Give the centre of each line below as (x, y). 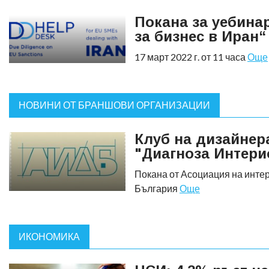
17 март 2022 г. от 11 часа (191, 56)
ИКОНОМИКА (49, 236)
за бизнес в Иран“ (200, 36)
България (157, 188)
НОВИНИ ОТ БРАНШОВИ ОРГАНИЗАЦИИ (114, 104)
